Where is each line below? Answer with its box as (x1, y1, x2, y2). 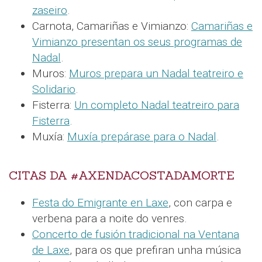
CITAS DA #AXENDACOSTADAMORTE (9, 167, 235, 183)
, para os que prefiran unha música (70, 243, 241, 257)
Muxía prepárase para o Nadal (67, 129, 216, 143)
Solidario (32, 82, 75, 96)
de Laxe (32, 243, 70, 257)
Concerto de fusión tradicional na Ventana (32, 227, 239, 241)
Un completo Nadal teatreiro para (74, 98, 239, 112)
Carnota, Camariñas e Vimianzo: (32, 19, 191, 33)
